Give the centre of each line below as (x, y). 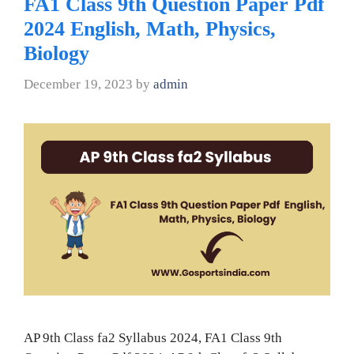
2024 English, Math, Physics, (150, 29)
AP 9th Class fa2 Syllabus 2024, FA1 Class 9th (153, 337)
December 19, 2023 (78, 84)
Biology (56, 53)
